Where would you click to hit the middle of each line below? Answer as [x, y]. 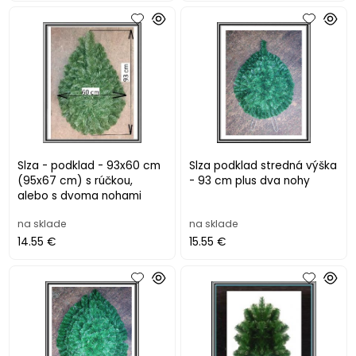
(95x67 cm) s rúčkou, [75, 181]
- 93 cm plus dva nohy [250, 181]
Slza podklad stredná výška [263, 166]
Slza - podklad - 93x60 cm [89, 166]
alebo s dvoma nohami [80, 196]
